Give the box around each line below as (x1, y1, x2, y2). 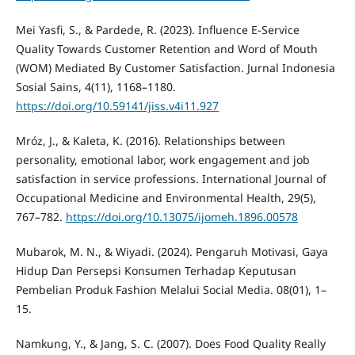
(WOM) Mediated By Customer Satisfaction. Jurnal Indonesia (15, 60, 335, 76)
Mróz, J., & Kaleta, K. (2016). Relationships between (15, 133, 285, 149)
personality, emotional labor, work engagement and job (15, 152, 310, 168)
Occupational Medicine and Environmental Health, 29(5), (15, 190, 316, 206)
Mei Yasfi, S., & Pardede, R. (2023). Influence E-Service (15, 22, 300, 38)
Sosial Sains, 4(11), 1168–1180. (15, 79, 176, 95)
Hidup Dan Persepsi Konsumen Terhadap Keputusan (15, 263, 296, 279)
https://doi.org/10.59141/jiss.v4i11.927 (15, 98, 219, 114)
